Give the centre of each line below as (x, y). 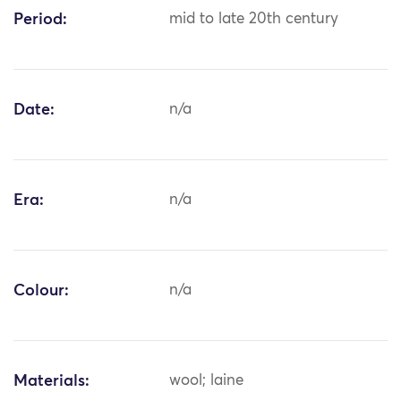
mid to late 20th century (254, 20)
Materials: (51, 382)
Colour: (41, 291)
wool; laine (207, 381)
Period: (40, 20)
